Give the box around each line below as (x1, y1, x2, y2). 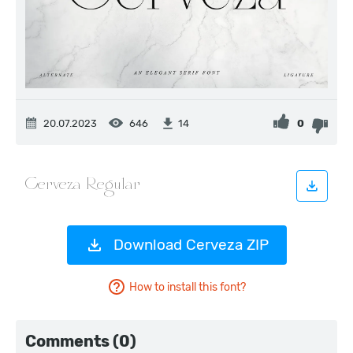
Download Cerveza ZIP (113, 236, 269, 254)
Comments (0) (25, 332, 136, 351)
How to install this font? (129, 280, 246, 294)
